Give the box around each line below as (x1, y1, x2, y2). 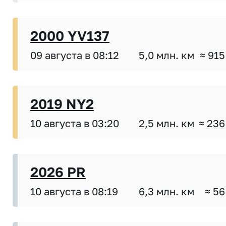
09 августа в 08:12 (30, 48, 119, 61)
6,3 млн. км (139, 185, 194, 197)
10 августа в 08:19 (30, 185, 118, 197)
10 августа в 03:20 (30, 117, 119, 129)
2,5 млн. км (139, 117, 194, 129)
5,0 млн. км (139, 48, 194, 61)
